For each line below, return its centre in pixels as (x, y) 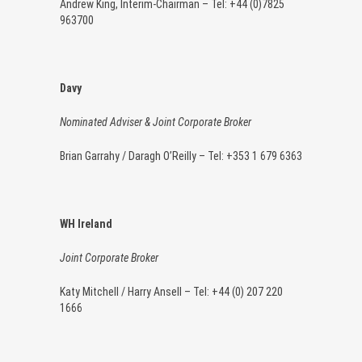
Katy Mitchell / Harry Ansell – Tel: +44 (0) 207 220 (171, 292)
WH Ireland (86, 224)
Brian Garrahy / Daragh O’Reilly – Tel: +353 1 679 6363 (181, 156)
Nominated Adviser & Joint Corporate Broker (156, 122)
